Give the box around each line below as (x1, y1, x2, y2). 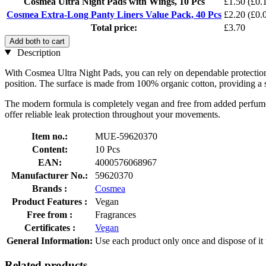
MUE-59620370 (95, 131, 157, 141)
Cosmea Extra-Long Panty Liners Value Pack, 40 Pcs (7, 9, 221, 20)
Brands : (32, 183, 67, 194)
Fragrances (95, 209, 136, 220)
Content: (31, 144, 68, 154)
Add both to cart (9, 36, 65, 46)
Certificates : (24, 222, 75, 233)
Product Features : (12, 196, 87, 207)
